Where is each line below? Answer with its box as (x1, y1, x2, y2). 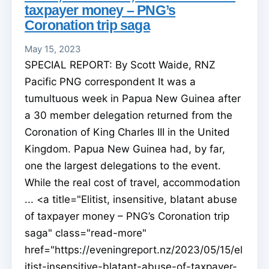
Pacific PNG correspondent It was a (25, 75, 196, 88)
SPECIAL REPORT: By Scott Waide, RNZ (25, 58, 216, 71)
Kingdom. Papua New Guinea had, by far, (25, 142, 225, 155)
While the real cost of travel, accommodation (25, 176, 240, 189)
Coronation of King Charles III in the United (25, 125, 230, 138)
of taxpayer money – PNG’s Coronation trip (25, 210, 229, 222)
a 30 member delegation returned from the (25, 109, 232, 121)
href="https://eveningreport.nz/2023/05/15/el (25, 243, 243, 256)
